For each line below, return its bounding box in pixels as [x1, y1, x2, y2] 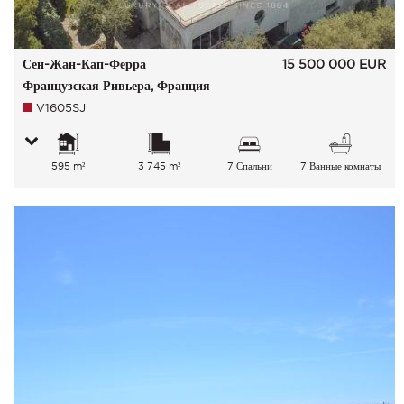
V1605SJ [35, 101, 86, 115]
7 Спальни [226, 161, 272, 171]
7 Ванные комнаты [300, 161, 381, 171]
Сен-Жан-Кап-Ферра [22, 57, 146, 71]
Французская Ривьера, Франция [22, 78, 210, 93]
